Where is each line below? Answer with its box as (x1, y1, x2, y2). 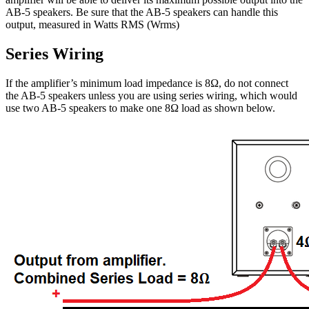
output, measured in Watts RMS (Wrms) (6, 19, 179, 31)
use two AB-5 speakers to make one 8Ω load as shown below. (6, 102, 275, 114)
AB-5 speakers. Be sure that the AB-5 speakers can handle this (6, 6, 278, 19)
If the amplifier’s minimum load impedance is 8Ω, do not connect (6, 77, 288, 90)
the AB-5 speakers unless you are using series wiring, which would (6, 90, 297, 102)
